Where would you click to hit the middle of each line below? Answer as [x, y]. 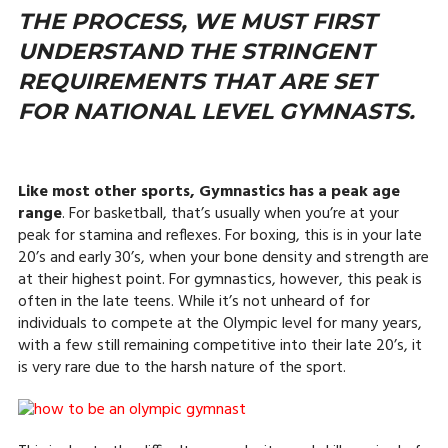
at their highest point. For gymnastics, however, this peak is [219, 280]
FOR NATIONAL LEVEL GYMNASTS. [216, 111]
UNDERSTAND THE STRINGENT [195, 51]
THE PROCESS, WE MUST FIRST [197, 21]
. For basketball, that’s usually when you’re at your [230, 214]
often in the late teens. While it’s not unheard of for [193, 302]
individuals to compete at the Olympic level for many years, [219, 324]
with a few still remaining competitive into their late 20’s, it [219, 346]
